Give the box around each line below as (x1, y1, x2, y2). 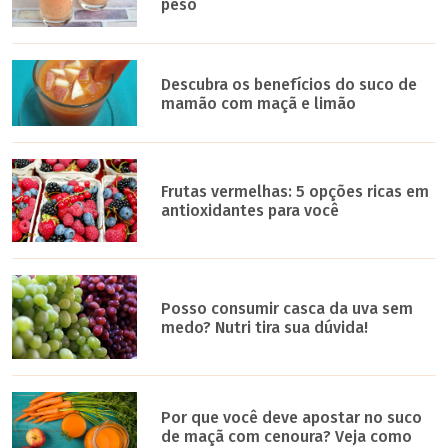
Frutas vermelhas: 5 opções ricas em (161, 182, 430, 202)
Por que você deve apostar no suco (161, 408, 423, 428)
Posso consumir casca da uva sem (161, 298, 414, 318)
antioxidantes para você (161, 201, 340, 221)
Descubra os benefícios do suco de (161, 74, 418, 94)
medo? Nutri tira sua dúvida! (161, 317, 369, 337)
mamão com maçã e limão (161, 93, 357, 113)
